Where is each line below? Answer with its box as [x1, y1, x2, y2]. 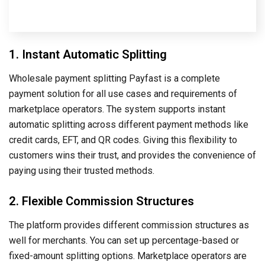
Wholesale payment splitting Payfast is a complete [9, 72, 220, 84]
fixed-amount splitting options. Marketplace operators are [9, 250, 247, 261]
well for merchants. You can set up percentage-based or [9, 234, 239, 246]
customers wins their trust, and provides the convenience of [9, 149, 256, 161]
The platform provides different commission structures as [9, 219, 249, 231]
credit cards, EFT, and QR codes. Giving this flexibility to [9, 134, 237, 146]
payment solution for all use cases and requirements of [9, 88, 237, 99]
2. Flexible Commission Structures [9, 193, 194, 208]
